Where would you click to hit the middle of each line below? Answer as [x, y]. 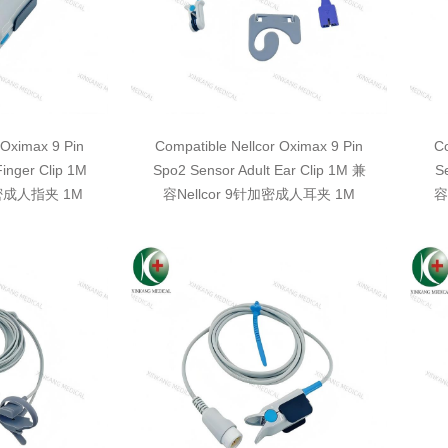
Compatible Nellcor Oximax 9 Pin [259, 146]
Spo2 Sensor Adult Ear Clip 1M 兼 [259, 170]
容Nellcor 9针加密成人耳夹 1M [259, 194]
